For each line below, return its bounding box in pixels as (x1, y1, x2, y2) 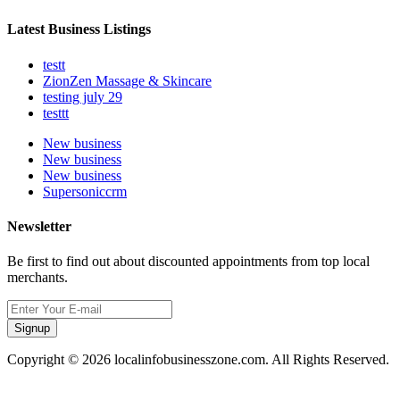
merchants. (7, 270, 68, 286)
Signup (14, 321, 50, 336)
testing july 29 (43, 88, 122, 104)
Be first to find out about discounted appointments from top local (7, 254, 370, 270)
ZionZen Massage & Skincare (43, 72, 212, 88)
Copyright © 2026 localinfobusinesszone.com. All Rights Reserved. (7, 352, 389, 368)
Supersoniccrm (43, 183, 127, 199)
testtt (43, 104, 69, 121)
